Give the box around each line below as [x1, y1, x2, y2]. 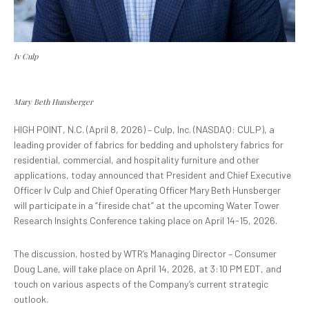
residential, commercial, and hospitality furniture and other [14, 154, 259, 166]
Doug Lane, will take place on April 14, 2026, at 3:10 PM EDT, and [14, 263, 281, 275]
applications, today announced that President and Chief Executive [14, 169, 291, 181]
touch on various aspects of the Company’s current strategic [14, 278, 268, 290]
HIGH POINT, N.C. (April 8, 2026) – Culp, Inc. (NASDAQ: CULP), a [14, 123, 275, 136]
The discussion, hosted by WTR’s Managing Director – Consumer [14, 248, 277, 260]
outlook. [14, 293, 48, 306]
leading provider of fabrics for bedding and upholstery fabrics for [14, 139, 283, 151]
